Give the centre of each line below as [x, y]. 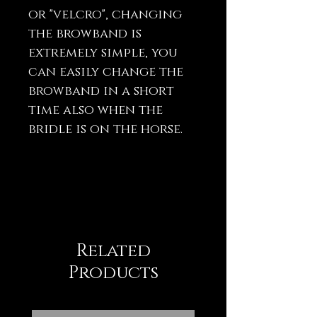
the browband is [85, 34]
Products [113, 273]
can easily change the [106, 73]
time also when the [96, 111]
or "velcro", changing [105, 15]
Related [113, 251]
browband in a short [101, 92]
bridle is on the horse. [105, 130]
